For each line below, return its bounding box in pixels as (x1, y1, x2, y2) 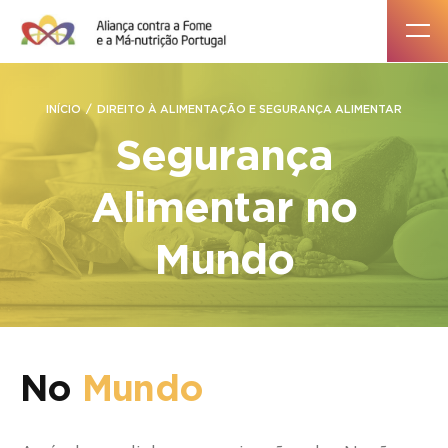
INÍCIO (45, 104, 81, 115)
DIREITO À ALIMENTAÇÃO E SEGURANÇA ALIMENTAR (97, 104, 403, 115)
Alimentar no (90, 188, 358, 230)
